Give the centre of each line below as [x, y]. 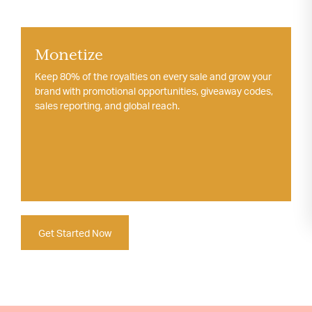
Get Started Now [75, 233]
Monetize [69, 55]
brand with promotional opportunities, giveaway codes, [154, 91]
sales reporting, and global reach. [107, 106]
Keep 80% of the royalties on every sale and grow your [153, 76]
